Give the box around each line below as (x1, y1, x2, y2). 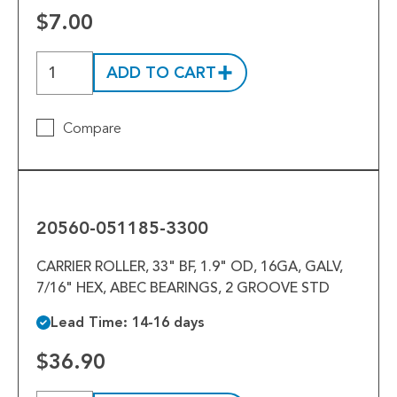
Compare (63, 119, 121, 137)
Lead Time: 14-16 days (51, 313, 205, 331)
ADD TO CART (106, 63, 216, 83)
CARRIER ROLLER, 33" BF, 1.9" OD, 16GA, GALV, (36, 257, 343, 276)
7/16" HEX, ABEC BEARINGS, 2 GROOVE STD (36, 278, 330, 297)
